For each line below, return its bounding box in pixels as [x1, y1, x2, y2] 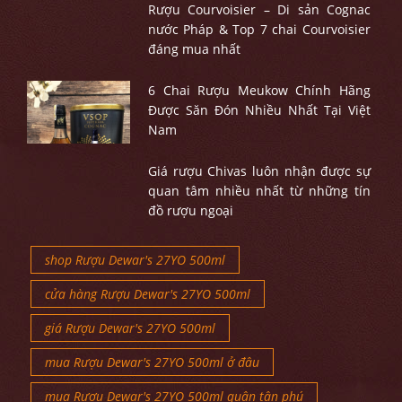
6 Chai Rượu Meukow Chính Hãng [147, 82, 371, 100]
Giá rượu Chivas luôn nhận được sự [147, 162, 371, 180]
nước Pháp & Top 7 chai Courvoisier [147, 21, 371, 39]
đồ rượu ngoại [147, 202, 233, 220]
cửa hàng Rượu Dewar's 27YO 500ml [45, 285, 250, 303]
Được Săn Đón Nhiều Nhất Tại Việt [147, 101, 371, 119]
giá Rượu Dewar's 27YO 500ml [45, 319, 215, 337]
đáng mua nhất [147, 40, 240, 58]
